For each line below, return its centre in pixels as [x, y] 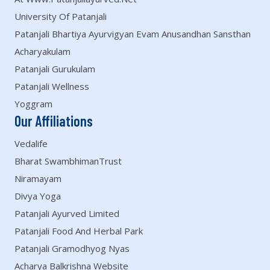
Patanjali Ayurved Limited [67, 213]
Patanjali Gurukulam [55, 69]
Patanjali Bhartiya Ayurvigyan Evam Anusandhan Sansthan [133, 34]
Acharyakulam [42, 51]
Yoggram [33, 104]
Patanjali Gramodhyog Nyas [72, 248]
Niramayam [38, 178]
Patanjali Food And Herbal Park [79, 231]
